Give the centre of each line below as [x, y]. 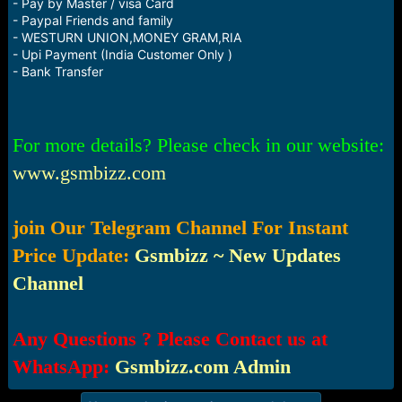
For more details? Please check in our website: [198, 145]
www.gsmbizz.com [89, 173]
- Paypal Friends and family [92, 20]
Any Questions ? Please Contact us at [170, 339]
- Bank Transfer [57, 71]
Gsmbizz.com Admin [202, 367]
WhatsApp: [61, 367]
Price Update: [73, 255]
